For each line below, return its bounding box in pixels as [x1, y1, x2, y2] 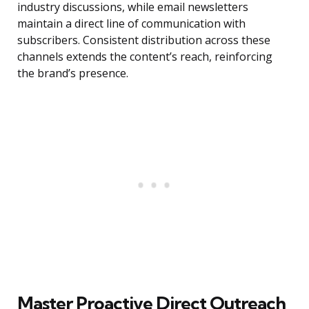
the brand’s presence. [17, 66, 128, 81]
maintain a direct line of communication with [17, 16, 246, 32]
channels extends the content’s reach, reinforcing [17, 49, 272, 65]
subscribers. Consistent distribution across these [17, 32, 270, 48]
